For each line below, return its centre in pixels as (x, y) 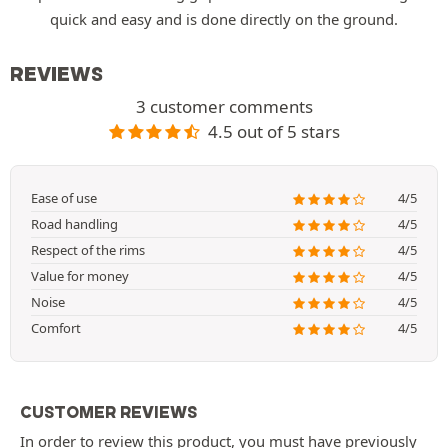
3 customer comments (224, 106)
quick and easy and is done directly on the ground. (224, 18)
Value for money (80, 276)
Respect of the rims (88, 250)
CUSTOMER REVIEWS (108, 412)
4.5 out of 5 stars (273, 131)
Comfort (56, 328)
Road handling (74, 224)
